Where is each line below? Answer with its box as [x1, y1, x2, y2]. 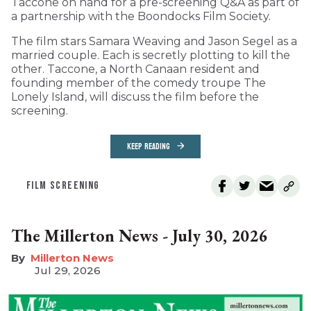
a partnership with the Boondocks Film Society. [11, 9, 271, 23]
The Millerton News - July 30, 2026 [11, 224, 267, 246]
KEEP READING [127, 138, 170, 154]
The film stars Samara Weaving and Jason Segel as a [11, 34, 297, 48]
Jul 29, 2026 [34, 263, 101, 277]
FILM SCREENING [26, 178, 100, 192]
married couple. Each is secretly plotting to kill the [11, 48, 290, 62]
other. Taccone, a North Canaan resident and [11, 62, 260, 76]
